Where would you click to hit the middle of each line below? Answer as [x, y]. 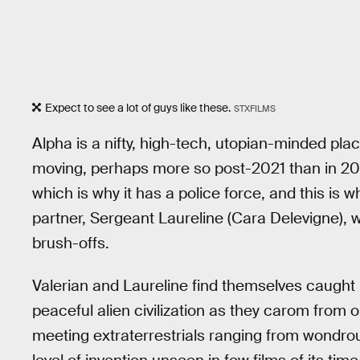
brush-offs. [71, 243]
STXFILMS [254, 109]
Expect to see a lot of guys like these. [138, 108]
